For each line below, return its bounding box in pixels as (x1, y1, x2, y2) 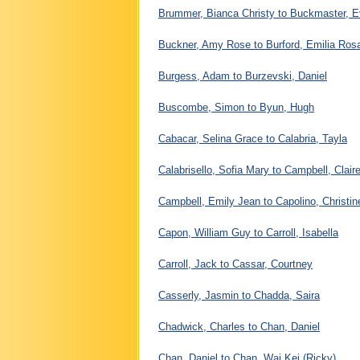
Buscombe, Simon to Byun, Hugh (158, 100, 314, 113)
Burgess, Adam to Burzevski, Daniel (158, 69, 327, 82)
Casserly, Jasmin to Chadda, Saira (158, 288, 320, 301)
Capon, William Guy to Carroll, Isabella (158, 226, 338, 239)
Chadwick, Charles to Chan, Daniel (158, 320, 320, 333)
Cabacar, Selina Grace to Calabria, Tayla (158, 132, 347, 145)
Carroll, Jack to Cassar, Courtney (158, 257, 313, 270)
